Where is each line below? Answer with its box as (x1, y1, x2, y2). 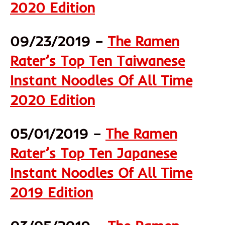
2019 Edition (10, 183, 93, 201)
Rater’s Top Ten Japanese (10, 144, 177, 162)
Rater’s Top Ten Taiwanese (10, 51, 185, 69)
